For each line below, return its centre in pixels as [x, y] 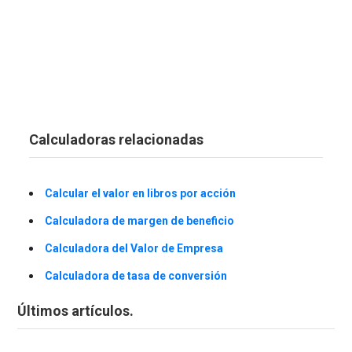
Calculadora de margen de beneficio [139, 221]
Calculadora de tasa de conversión [136, 276]
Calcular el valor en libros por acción [140, 194]
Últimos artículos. [75, 311]
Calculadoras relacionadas [116, 140]
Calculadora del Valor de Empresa [134, 249]
